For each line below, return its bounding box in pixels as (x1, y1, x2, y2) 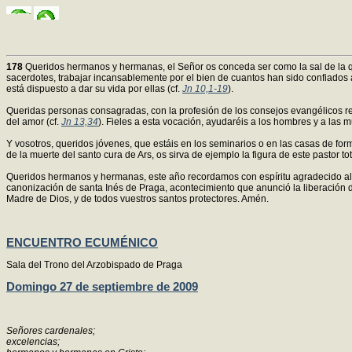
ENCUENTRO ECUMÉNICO (6, 236, 158, 250)
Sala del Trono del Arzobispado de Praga (6, 258, 182, 270)
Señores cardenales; (6, 324, 95, 336)
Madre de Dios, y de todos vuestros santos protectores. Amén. (6, 193, 269, 204)
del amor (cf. (6, 116, 61, 127)
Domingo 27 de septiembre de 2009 (6, 280, 198, 294)
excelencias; (6, 335, 60, 347)
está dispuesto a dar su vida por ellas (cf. (6, 83, 182, 94)
